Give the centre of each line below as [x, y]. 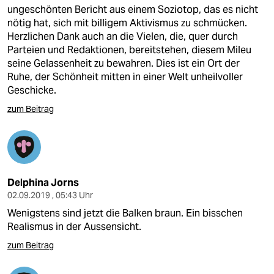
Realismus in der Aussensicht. [74, 227]
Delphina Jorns [43, 183]
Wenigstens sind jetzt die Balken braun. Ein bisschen [125, 213]
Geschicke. [32, 90]
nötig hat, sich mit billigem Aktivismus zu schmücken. [127, 23]
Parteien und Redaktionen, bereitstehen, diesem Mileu [129, 50]
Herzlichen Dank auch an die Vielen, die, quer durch [123, 36]
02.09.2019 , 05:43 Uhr [50, 195]
